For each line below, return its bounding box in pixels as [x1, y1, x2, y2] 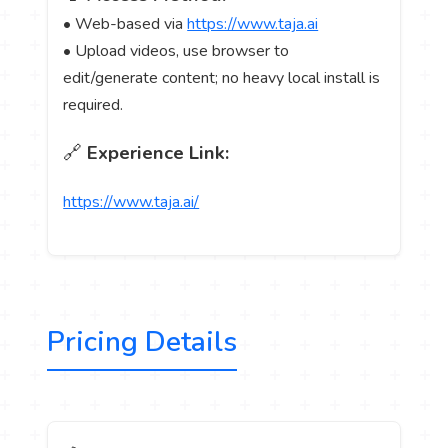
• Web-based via [63, 13, 188, 36]
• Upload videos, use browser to [63, 40, 290, 63]
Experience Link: [87, 140, 230, 167]
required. [63, 94, 124, 117]
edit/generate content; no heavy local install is [63, 67, 381, 90]
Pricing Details [47, 322, 238, 361]
